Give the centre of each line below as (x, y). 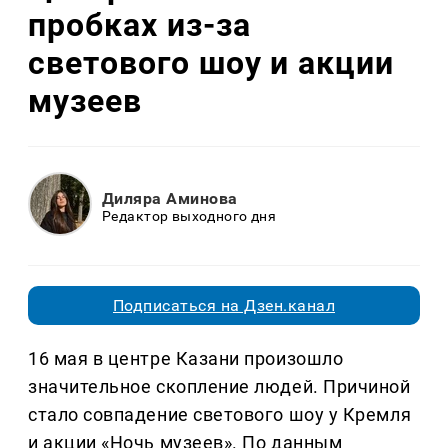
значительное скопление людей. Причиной (219, 387)
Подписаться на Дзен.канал (224, 306)
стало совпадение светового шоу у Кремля (220, 415)
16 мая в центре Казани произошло (186, 359)
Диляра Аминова (170, 198)
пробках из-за (139, 24)
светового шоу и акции (211, 62)
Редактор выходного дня (189, 215)
